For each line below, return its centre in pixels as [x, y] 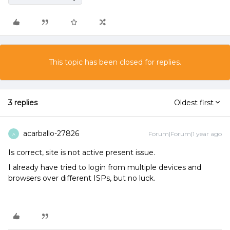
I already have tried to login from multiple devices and [105, 168]
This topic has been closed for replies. [115, 62]
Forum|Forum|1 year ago [185, 134]
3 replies [23, 103]
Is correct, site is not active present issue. [82, 153]
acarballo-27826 [51, 134]
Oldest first [194, 103]
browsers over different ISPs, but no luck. [82, 178]
